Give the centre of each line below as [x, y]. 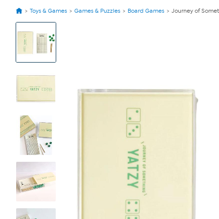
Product [26, 31]
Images [25, 38]
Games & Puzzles [97, 11]
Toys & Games [48, 11]
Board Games [146, 11]
